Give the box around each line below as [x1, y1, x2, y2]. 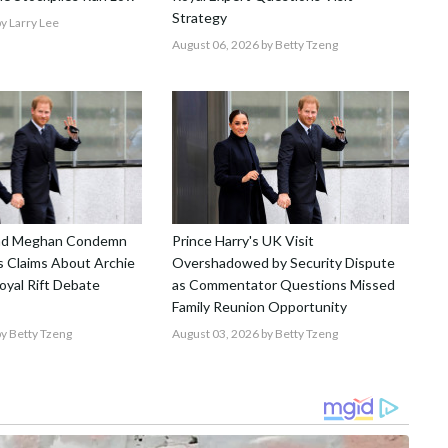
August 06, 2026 [172, 36, 260, 52]
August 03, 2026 [172, 325, 260, 341]
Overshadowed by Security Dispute [172, 253, 396, 271]
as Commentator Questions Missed [172, 275, 396, 293]
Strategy [172, 8, 228, 26]
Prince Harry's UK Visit [172, 231, 315, 249]
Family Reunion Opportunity [172, 297, 348, 315]
